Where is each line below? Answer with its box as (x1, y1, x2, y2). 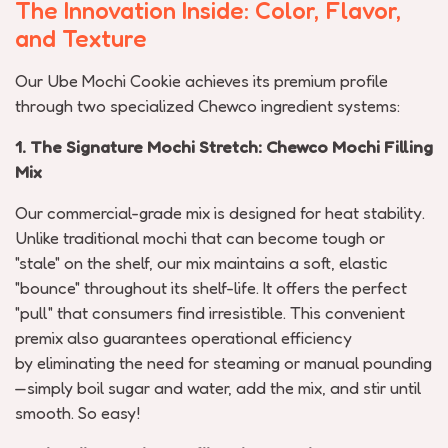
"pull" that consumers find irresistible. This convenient (15, 302, 405, 323)
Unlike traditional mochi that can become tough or (15, 227, 385, 248)
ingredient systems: (261, 95, 400, 116)
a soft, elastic (289, 252, 388, 273)
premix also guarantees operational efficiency (15, 327, 352, 348)
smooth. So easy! (15, 402, 140, 423)
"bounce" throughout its (15, 277, 188, 298)
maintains (214, 252, 285, 273)
